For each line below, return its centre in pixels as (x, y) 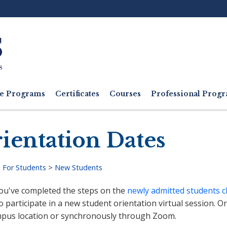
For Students (24, 167)
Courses (125, 94)
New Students (78, 167)
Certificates (77, 94)
